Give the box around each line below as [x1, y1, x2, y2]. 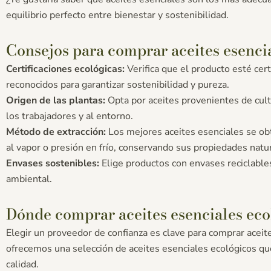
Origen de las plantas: [6, 93, 105, 107]
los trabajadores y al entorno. [6, 109, 133, 123]
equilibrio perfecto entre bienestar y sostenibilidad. [6, 8, 229, 22]
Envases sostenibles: [6, 156, 99, 170]
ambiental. [6, 172, 52, 186]
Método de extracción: [6, 125, 106, 139]
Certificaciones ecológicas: [6, 62, 125, 76]
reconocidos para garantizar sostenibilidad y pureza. [6, 77, 229, 91]
